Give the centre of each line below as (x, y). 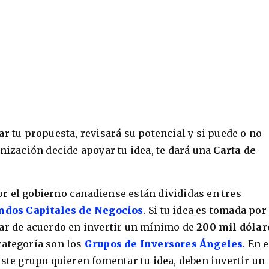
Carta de (235, 150)
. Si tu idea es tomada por (205, 210)
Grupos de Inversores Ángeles (164, 243)
